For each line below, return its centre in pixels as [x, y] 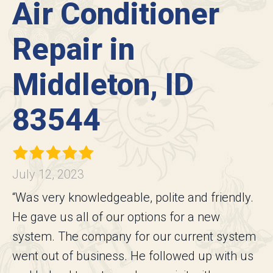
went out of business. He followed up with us [133, 256]
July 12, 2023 [48, 175]
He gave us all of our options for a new [116, 217]
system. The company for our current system [134, 237]
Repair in [73, 50]
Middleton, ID [103, 85]
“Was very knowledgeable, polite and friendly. [133, 198]
